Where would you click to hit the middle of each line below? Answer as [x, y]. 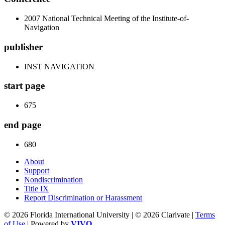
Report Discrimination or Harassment [83, 197]
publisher [23, 47]
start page [24, 86]
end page [23, 125]
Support [37, 170]
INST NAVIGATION [59, 66]
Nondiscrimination [53, 179]
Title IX [36, 188]
